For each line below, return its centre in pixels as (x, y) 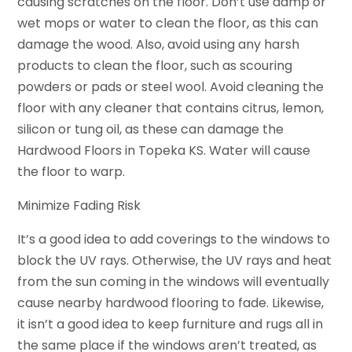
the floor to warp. (71, 171)
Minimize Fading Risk (79, 205)
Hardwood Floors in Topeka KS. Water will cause (164, 150)
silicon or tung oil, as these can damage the (151, 129)
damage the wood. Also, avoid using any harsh (159, 44)
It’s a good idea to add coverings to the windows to (174, 239)
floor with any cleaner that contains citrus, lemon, (171, 108)
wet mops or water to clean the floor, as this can (168, 23)
